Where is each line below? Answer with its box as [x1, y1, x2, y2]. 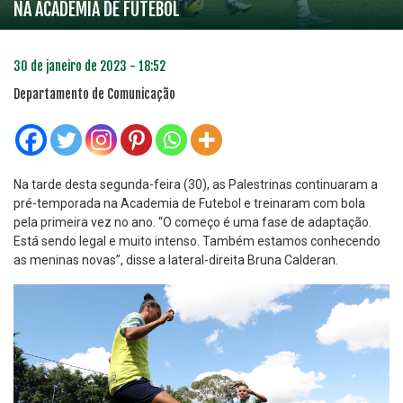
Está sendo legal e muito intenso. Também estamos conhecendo [13, 234, 381, 249]
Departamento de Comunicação [13, 86, 175, 103]
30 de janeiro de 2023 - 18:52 [13, 58, 166, 75]
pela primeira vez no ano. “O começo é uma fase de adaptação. [13, 215, 372, 230]
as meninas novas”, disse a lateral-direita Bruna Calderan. [13, 253, 338, 268]
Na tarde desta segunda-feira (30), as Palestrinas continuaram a [13, 177, 378, 193]
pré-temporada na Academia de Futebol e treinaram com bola [13, 196, 365, 211]
